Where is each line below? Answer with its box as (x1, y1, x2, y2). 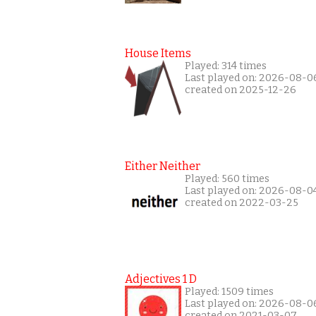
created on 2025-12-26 (185, 84, 296, 96)
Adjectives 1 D (125, 272, 197, 286)
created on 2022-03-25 (185, 197, 298, 209)
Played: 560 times (185, 173, 269, 185)
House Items (125, 47, 191, 60)
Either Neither (125, 159, 200, 173)
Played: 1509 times (185, 286, 274, 298)
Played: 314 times (185, 60, 267, 72)
